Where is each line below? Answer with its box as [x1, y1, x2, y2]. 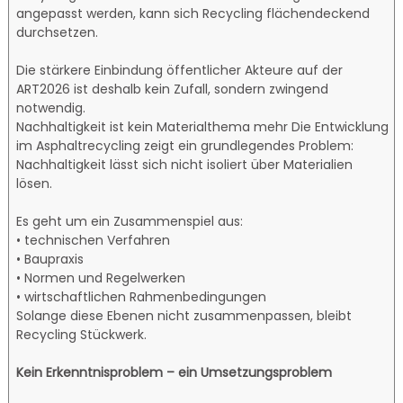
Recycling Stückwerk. [16, 325, 148, 344]
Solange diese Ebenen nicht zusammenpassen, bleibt [16, 306, 353, 325]
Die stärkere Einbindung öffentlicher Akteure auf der [16, 60, 344, 79]
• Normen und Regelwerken [16, 268, 186, 287]
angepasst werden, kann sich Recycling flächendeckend [16, 4, 371, 22]
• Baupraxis [16, 249, 85, 268]
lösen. [16, 174, 53, 193]
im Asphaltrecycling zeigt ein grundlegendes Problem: [16, 136, 354, 155]
